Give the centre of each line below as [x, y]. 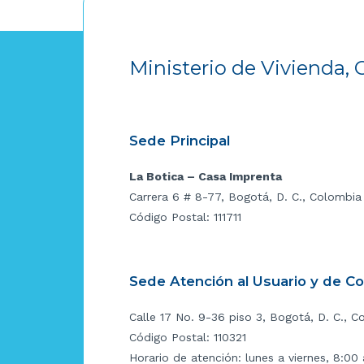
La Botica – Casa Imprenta [206, 176]
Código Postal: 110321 [188, 337]
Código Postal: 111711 [185, 217]
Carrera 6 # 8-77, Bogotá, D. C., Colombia [245, 196]
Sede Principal [180, 140]
